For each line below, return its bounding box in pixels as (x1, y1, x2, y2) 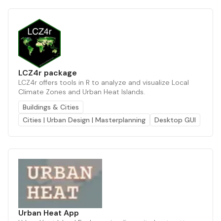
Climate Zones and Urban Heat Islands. (18, 87, 145, 96)
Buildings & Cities (23, 102, 79, 111)
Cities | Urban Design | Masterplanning (23, 115, 146, 124)
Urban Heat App (18, 207, 79, 218)
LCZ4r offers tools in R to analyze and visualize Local (18, 77, 189, 87)
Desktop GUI (154, 115, 196, 124)
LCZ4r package (18, 67, 77, 78)
